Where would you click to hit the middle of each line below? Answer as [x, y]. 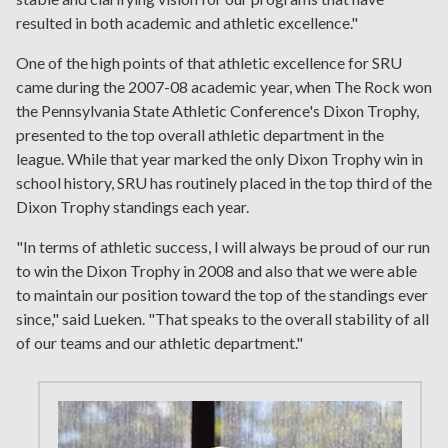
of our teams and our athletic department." [159, 343]
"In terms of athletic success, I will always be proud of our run [223, 247]
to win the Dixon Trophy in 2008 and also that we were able [216, 271]
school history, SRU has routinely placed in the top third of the [224, 183]
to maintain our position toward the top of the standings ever [222, 295]
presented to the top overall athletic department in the [200, 135]
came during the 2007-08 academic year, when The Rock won [224, 87]
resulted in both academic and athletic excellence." [187, 23]
